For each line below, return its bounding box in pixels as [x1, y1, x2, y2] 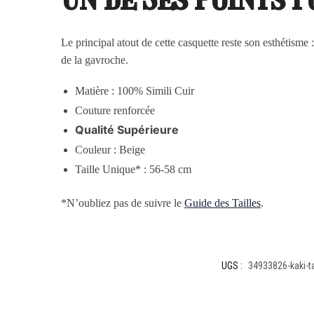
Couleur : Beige [75, 144, 146, 156]
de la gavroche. [61, 53, 129, 66]
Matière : [75, 85, 115, 97]
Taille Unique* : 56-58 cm [75, 163, 192, 176]
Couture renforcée [75, 104, 156, 117]
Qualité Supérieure [75, 123, 179, 137]
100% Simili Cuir [114, 85, 195, 97]
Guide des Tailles [184, 196, 261, 209]
